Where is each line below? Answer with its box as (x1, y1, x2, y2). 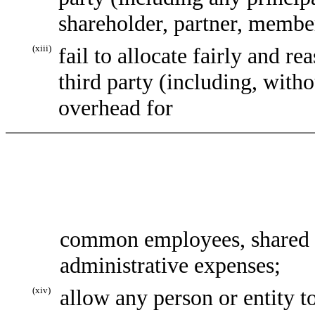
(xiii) (32, 43, 51, 54)
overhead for (58, 95, 173, 121)
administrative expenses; (60, 252, 281, 278)
